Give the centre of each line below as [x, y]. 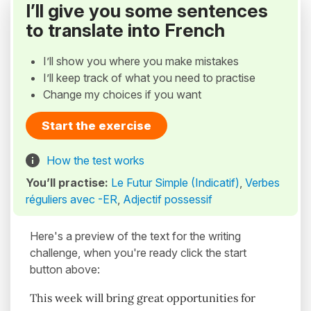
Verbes [262, 183]
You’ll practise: [68, 183]
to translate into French [125, 30]
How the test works [95, 161]
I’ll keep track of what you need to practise [149, 78]
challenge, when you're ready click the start [138, 253]
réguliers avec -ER [72, 200]
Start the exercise [96, 126]
